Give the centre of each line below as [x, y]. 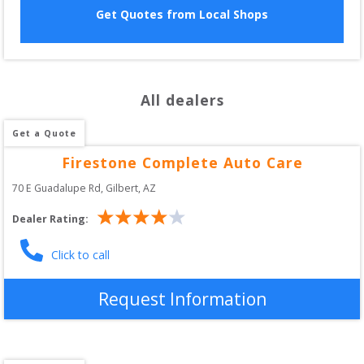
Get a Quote [44, 133]
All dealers [182, 100]
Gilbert [122, 188]
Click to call [80, 254]
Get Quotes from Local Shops [182, 15]
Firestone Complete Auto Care [182, 162]
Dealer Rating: [50, 219]
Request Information [182, 299]
